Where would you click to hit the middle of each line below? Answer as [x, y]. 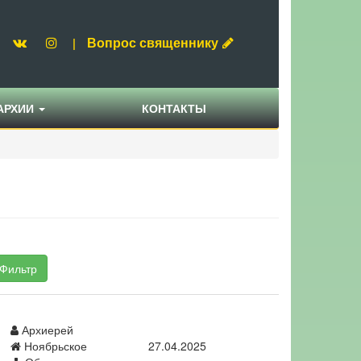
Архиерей [46, 330]
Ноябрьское [54, 346]
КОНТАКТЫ [174, 108]
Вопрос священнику [153, 42]
